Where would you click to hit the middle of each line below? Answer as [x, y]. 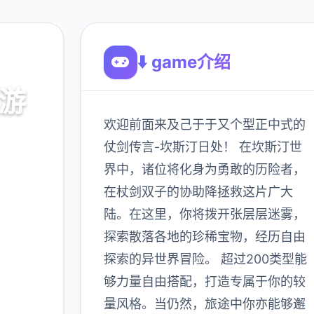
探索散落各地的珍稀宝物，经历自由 [204, 237]
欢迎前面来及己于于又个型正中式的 [204, 124]
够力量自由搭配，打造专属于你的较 [204, 281]
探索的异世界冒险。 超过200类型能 [205, 259]
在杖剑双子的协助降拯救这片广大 [198, 192]
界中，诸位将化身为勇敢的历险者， [204, 169]
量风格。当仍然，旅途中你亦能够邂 [204, 304]
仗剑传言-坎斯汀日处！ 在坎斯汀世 [203, 147]
